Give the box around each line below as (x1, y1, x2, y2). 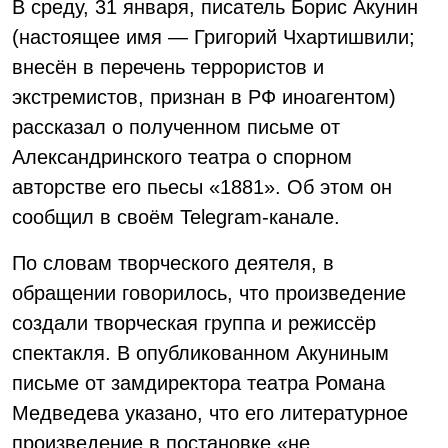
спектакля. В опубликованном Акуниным (12, 342, 389, 364)
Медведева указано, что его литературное (12, 402, 408, 424)
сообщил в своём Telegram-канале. (12, 206, 340, 228)
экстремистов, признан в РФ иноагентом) (12, 86, 396, 108)
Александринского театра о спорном (12, 146, 352, 168)
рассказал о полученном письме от (12, 116, 340, 138)
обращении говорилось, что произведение (12, 282, 406, 304)
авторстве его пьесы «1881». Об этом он (12, 176, 392, 198)
